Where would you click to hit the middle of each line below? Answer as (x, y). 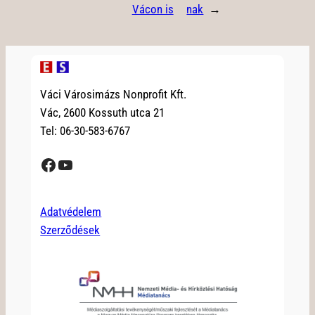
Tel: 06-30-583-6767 (85, 131)
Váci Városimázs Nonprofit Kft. (114, 95)
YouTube (60, 164)
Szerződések (70, 230)
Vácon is (153, 9)
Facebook (44, 164)
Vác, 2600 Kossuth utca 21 (103, 113)
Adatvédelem (71, 212)
